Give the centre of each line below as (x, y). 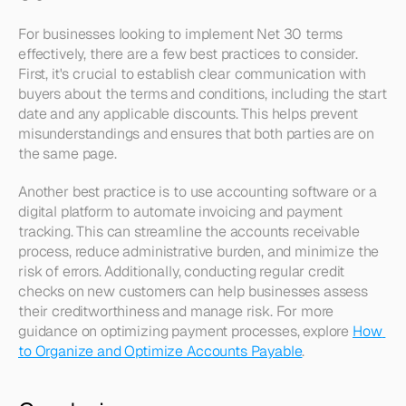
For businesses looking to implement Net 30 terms (181, 34)
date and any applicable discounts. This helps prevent (188, 114)
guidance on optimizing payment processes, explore (185, 331)
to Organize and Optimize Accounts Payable (160, 351)
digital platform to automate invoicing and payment (180, 212)
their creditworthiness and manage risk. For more (176, 311)
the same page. (68, 154)
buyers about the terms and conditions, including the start (203, 94)
